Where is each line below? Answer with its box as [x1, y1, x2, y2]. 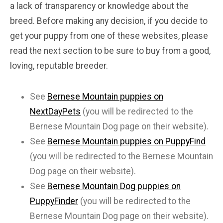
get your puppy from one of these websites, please [10, 31, 208, 41]
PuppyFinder [30, 196, 78, 207]
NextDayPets [30, 107, 81, 117]
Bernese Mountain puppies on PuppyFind [47, 136, 206, 147]
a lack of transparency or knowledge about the [10, 1, 189, 11]
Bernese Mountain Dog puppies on [47, 181, 181, 192]
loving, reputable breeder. [10, 61, 108, 71]
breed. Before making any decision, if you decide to [10, 16, 208, 26]
